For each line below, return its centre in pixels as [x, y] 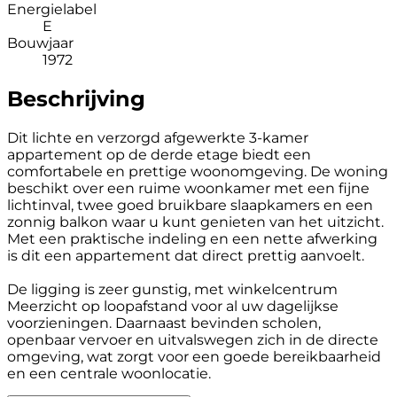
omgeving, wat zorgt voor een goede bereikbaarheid [194, 356]
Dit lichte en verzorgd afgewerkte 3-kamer [158, 137]
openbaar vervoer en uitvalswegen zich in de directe [193, 339]
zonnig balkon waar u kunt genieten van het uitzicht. [195, 222]
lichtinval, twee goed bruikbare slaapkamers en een [190, 205]
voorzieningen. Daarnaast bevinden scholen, [164, 323]
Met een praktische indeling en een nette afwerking [192, 238]
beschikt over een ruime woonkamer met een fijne [188, 188]
